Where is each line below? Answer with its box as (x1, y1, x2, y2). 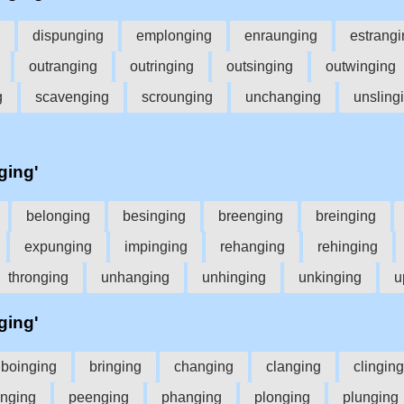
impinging (124, 239, 188, 255)
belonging (26, 208, 90, 225)
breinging (316, 208, 376, 225)
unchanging (245, 88, 321, 105)
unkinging (298, 270, 362, 286)
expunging (24, 239, 92, 255)
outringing (130, 58, 194, 74)
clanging (266, 358, 321, 374)
